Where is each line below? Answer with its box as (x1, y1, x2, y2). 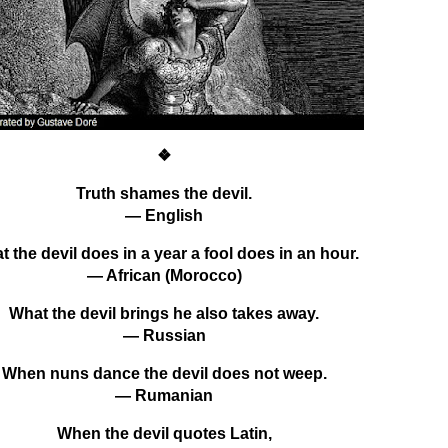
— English (125, 206, 203, 224)
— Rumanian (115, 386, 213, 404)
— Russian (122, 326, 206, 344)
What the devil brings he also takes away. (9, 304, 319, 322)
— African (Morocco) (86, 266, 242, 284)
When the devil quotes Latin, (56, 424, 272, 442)
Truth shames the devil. (76, 184, 252, 202)
